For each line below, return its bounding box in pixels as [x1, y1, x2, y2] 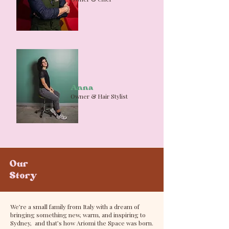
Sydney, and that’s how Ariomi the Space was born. [10, 219, 153, 227]
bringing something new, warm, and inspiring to [10, 211, 146, 219]
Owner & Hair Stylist [71, 92, 128, 100]
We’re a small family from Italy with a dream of [10, 202, 140, 211]
